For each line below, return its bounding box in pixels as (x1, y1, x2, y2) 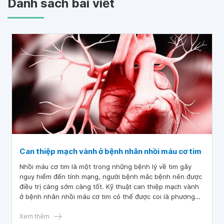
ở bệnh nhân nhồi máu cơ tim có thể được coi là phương (19, 192, 195, 200)
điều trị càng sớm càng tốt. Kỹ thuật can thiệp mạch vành (19, 182, 199, 190)
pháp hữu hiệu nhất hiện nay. (19, 202, 111, 210)
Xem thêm (19, 212, 49, 220)
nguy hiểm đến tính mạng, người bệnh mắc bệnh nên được (19, 172, 202, 180)
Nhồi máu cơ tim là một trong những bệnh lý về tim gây (19, 162, 191, 170)
